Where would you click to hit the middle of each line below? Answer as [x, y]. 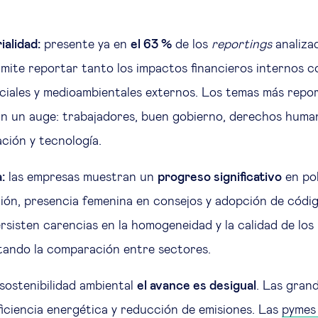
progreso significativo [220, 178]
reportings [242, 45]
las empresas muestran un [81, 178]
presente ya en [86, 45]
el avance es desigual [197, 286]
